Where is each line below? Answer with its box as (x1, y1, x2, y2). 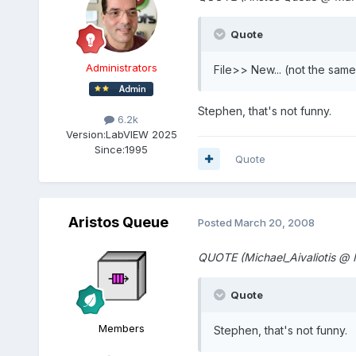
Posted (197, 216, 234, 230)
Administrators (85, 60, 157, 74)
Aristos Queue (68, 213, 168, 230)
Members (98, 321, 145, 335)
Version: (65, 127, 106, 141)
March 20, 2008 (234, 216, 315, 230)
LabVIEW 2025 (105, 127, 177, 141)
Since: (95, 142, 126, 156)
